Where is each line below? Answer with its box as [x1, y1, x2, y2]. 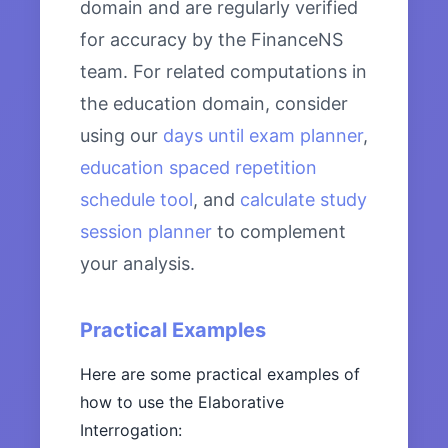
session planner [80, 221, 212, 243]
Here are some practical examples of [80, 364, 360, 385]
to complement [212, 221, 346, 243]
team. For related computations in [80, 61, 367, 83]
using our [80, 125, 163, 147]
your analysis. [80, 253, 195, 275]
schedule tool [80, 189, 193, 211]
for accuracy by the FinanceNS [80, 29, 343, 51]
